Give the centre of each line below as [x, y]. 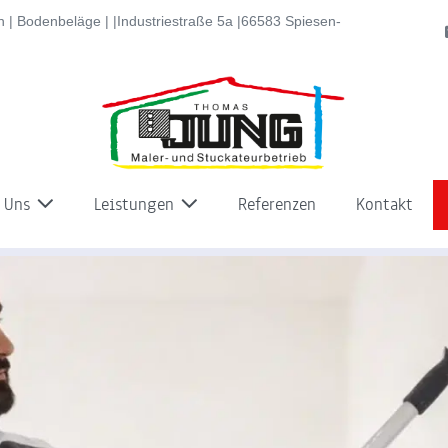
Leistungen [136, 204]
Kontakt [384, 204]
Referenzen [276, 204]
